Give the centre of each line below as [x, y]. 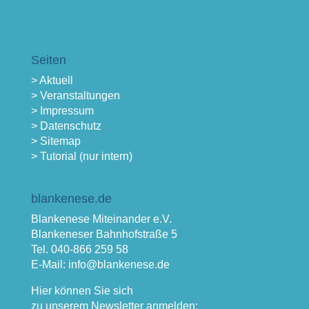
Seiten [48, 60]
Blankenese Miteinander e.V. [101, 219]
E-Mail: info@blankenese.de [100, 265]
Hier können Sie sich [82, 291]
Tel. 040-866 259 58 [79, 250]
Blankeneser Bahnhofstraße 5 [104, 235]
